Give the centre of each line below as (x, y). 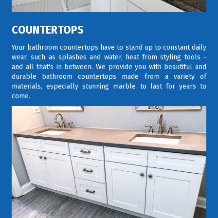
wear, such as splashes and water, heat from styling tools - (109, 57)
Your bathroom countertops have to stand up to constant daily (109, 48)
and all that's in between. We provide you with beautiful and (109, 67)
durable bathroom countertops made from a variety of (109, 77)
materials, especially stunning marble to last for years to (109, 87)
